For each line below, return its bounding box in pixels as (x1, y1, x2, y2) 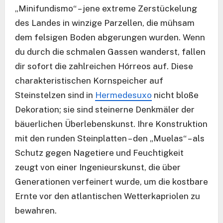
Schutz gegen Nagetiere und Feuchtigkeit (15, 148, 184, 158)
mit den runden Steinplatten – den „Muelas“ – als (15, 133, 205, 144)
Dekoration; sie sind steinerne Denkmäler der (15, 105, 195, 115)
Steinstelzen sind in (15, 90, 95, 101)
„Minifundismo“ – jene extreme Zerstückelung (15, 3, 197, 14)
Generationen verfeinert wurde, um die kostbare (15, 177, 208, 187)
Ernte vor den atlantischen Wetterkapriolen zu (15, 191, 200, 202)
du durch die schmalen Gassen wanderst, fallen (15, 47, 206, 57)
